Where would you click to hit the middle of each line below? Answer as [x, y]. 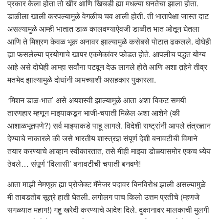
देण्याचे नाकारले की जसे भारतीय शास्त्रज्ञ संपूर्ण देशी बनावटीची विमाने [102, 138]
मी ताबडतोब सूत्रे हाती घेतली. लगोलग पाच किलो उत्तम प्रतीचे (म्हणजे [103, 197]
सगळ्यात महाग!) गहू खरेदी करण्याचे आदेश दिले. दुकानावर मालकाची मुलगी [108, 210]
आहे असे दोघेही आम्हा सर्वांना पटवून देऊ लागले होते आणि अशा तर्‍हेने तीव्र [107, 67]
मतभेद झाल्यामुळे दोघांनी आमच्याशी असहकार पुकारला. [82, 80]
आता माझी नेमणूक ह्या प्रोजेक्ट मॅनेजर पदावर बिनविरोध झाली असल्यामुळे [107, 184]
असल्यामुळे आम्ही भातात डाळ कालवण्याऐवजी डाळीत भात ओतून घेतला [103, 29]
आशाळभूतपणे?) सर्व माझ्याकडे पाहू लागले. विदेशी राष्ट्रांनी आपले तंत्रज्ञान [109, 126]
